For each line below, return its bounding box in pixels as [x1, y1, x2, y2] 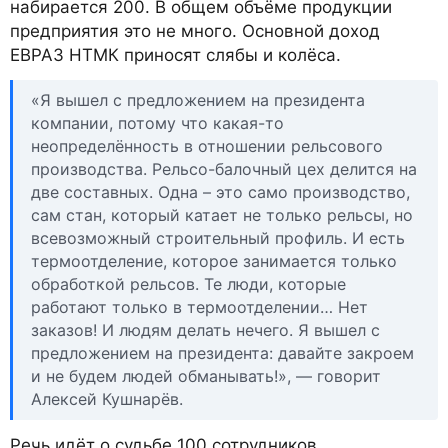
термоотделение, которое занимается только [31, 250, 397, 271]
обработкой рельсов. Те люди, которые [31, 273, 346, 294]
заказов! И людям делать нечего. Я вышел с [31, 319, 380, 340]
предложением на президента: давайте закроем [31, 342, 414, 363]
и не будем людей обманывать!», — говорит [31, 365, 381, 386]
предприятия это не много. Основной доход [10, 21, 380, 42]
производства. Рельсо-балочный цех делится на [31, 158, 417, 179]
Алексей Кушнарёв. [31, 388, 183, 409]
